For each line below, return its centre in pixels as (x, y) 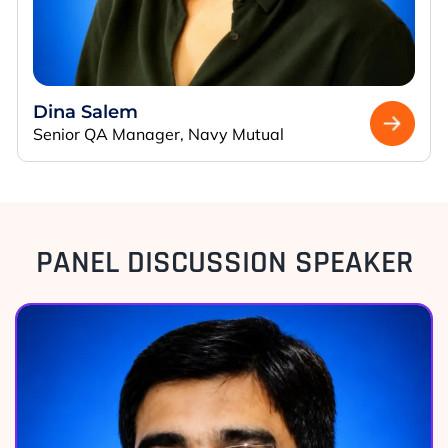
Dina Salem (85, 111)
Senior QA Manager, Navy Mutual (158, 133)
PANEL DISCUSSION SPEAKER (224, 262)
